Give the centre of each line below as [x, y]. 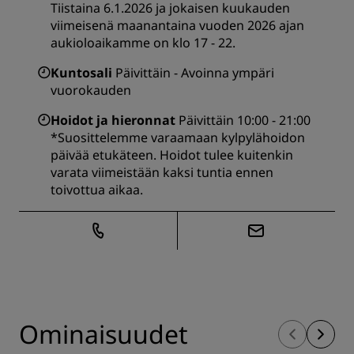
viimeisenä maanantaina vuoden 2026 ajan [177, 25]
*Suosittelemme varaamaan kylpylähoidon [178, 137]
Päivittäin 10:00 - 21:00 [245, 120]
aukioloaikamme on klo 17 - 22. [143, 43]
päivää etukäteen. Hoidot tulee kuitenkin [172, 155]
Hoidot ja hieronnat [113, 120]
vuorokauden [91, 90]
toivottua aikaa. [97, 190]
